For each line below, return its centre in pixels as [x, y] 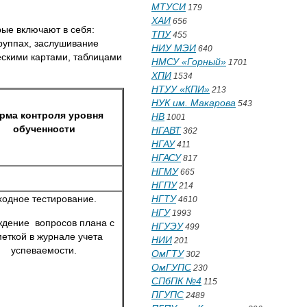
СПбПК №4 [176, 281]
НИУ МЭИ [174, 48]
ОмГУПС [171, 267]
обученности [44, 129]
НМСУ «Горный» [189, 62]
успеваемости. [44, 250]
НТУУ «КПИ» [181, 89]
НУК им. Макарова [194, 103]
